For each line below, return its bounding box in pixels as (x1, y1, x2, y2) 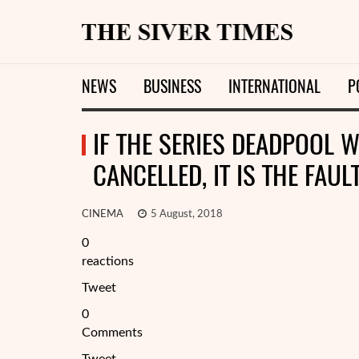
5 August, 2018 (148, 209, 223, 220)
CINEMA (82, 209, 123, 220)
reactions (82, 255, 134, 268)
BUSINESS (143, 75, 201, 97)
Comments (82, 326, 143, 339)
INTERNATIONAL (228, 75, 321, 97)
